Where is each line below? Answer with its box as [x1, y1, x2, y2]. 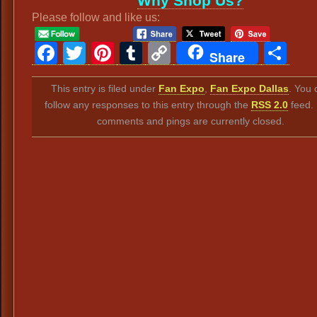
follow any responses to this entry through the [44, 98, 251, 110]
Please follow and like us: [32, 11, 160, 23]
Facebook [57, 40, 165, 66]
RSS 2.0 [250, 98, 288, 110]
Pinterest [114, 40, 212, 66]
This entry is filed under [50, 82, 158, 94]
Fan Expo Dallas [209, 82, 289, 94]
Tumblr [142, 40, 218, 66]
